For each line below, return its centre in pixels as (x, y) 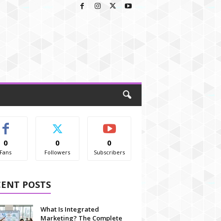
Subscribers (110, 152)
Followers (57, 152)
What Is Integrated (70, 209)
